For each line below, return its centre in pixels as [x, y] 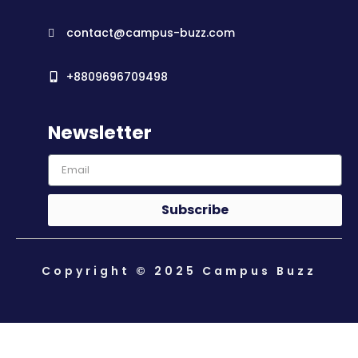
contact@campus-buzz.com [150, 32]
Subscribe [195, 209]
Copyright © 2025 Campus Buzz [179, 270]
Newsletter [100, 132]
